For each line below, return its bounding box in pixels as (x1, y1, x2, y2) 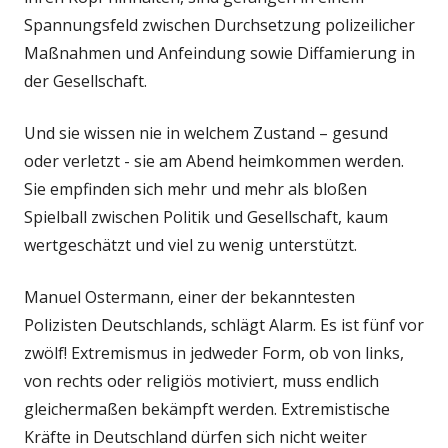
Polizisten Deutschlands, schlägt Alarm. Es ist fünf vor (24, 313, 424, 336)
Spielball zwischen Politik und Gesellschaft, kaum (24, 205, 388, 228)
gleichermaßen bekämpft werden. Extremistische (24, 397, 390, 420)
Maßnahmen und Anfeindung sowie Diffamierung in (24, 41, 415, 64)
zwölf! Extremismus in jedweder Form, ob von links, (24, 341, 404, 364)
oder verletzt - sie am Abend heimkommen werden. (24, 149, 404, 172)
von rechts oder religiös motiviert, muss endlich (24, 369, 379, 392)
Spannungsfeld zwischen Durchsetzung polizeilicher (24, 13, 415, 36)
